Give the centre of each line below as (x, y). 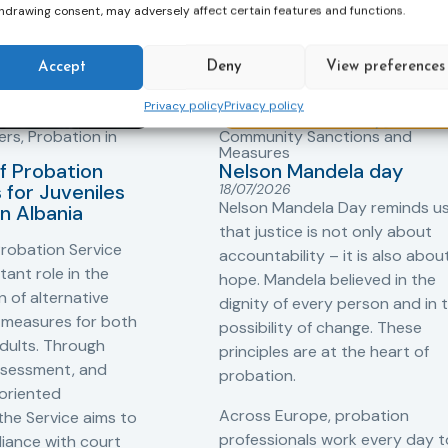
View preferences (386, 66)
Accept (61, 66)
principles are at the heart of (324, 351)
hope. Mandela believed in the (327, 279)
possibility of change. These (320, 327)
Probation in (72, 136)
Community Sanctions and (315, 136)
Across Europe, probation (314, 415)
